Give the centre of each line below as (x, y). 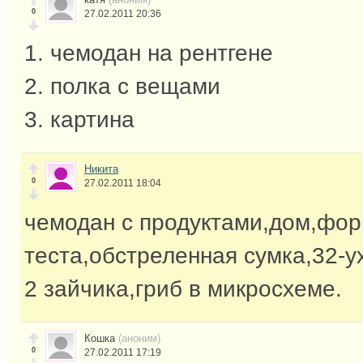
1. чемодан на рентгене (149, 53)
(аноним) (139, 338)
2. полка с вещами (122, 87)
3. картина (79, 120)
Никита (101, 169)
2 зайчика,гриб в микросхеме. (183, 289)
